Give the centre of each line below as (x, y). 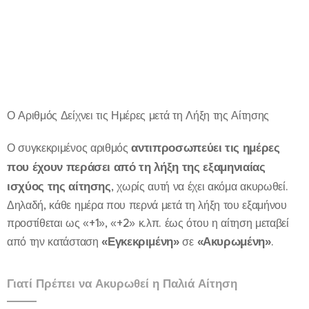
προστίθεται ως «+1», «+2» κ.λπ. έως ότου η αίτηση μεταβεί (148, 223)
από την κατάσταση (54, 241)
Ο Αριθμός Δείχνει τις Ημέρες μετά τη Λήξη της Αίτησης (138, 115)
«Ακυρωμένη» (234, 241)
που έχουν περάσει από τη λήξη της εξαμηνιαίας (136, 167)
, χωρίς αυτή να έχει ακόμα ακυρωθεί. (199, 186)
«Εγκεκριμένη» (140, 241)
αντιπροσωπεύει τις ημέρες (206, 148)
